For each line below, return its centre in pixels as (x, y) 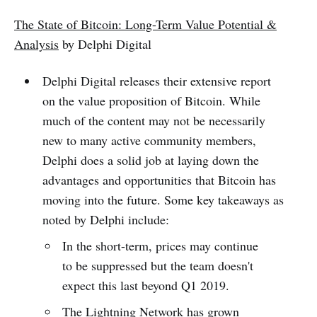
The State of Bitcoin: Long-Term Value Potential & (145, 24)
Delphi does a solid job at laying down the (150, 160)
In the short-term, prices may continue (161, 245)
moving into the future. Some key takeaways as (163, 199)
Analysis (36, 44)
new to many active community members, (149, 140)
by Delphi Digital (105, 44)
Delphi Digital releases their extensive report (156, 80)
